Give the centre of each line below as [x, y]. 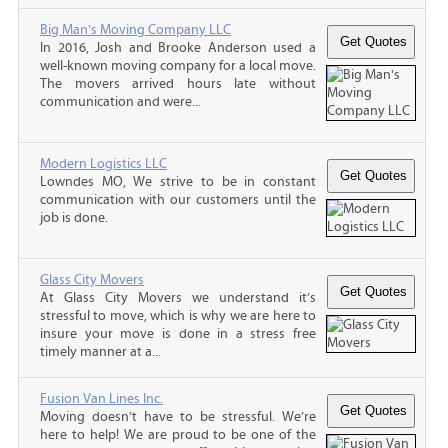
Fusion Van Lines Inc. [101, 398]
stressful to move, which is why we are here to [178, 315]
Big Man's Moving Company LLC [135, 29]
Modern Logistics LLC [103, 163]
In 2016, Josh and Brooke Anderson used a [178, 47]
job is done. [74, 217]
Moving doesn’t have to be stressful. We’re [178, 416]
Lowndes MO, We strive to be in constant [178, 181]
